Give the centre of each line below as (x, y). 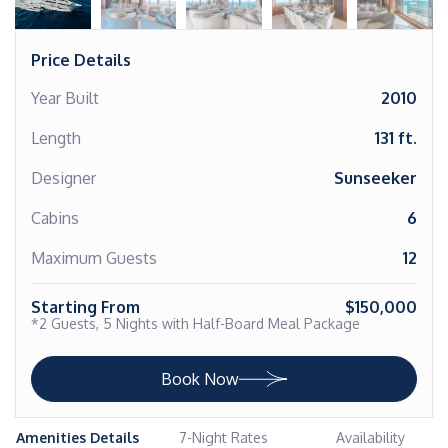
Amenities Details (78, 437)
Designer (63, 178)
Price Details (81, 60)
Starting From (85, 307)
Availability (370, 437)
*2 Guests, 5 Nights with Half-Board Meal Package (195, 323)
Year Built (65, 98)
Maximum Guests (94, 258)
